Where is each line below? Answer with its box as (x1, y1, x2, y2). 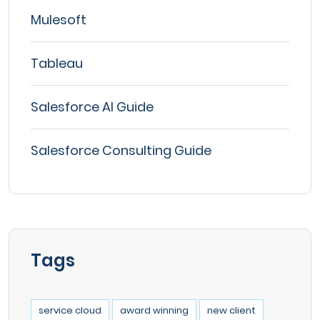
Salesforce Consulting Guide (31, 141, 211, 159)
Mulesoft (31, 10, 86, 29)
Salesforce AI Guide (31, 97, 154, 116)
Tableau (31, 54, 83, 72)
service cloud (39, 303, 101, 317)
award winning (120, 303, 189, 317)
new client (207, 303, 256, 317)
